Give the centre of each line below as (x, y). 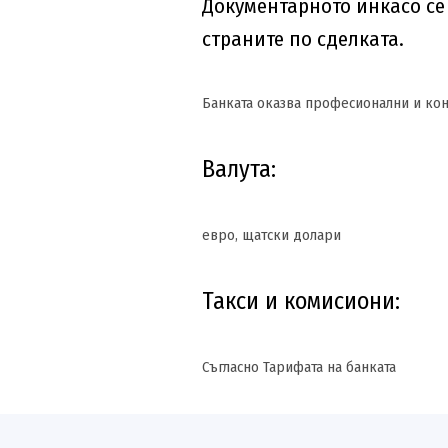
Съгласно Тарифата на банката (301, 367)
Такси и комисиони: (304, 301)
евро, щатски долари (271, 235)
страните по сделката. (303, 39)
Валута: (239, 169)
